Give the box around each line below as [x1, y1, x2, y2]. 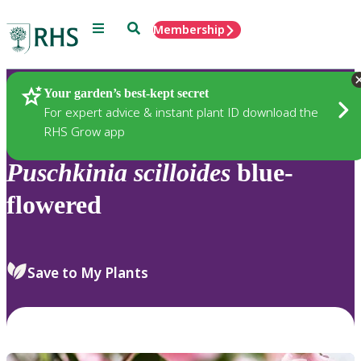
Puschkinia [6, 158, 127, 188]
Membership [153, 22, 225, 37]
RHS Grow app [44, 122, 125, 139]
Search [127, 20, 164, 34]
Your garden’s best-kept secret [44, 85, 209, 100]
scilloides [134, 158, 230, 188]
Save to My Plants [27, 263, 148, 282]
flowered [6, 190, 102, 220]
